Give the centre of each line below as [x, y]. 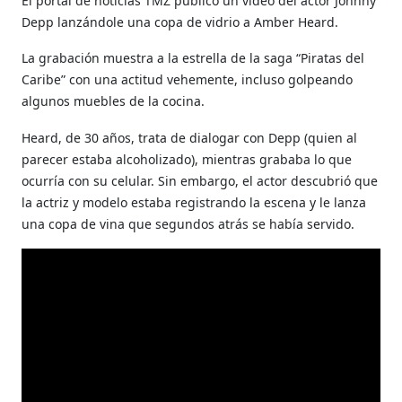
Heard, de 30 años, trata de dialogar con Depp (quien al [190, 137]
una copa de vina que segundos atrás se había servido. [188, 223]
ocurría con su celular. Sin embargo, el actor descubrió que [200, 180]
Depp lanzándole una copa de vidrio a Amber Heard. [180, 22]
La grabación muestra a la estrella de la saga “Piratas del [193, 57]
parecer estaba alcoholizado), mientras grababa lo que [187, 159]
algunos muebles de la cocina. [114, 100]
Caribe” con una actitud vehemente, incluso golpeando [188, 79]
